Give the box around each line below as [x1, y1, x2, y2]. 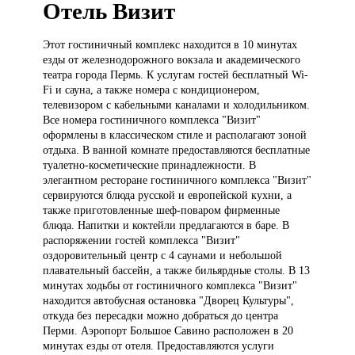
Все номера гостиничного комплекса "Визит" [43, 113, 261, 127]
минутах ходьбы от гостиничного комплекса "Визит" [43, 279, 298, 292]
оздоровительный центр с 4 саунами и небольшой [43, 249, 283, 262]
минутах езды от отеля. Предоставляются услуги [43, 339, 275, 353]
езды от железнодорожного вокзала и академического [43, 53, 301, 67]
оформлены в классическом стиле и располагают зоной [43, 128, 307, 142]
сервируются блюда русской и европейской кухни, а [43, 189, 292, 202]
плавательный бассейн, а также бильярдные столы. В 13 [43, 264, 311, 277]
